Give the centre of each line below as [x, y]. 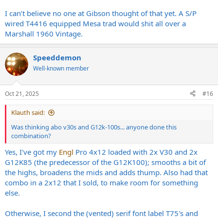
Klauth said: [28, 112]
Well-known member [61, 69]
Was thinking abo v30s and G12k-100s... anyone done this [94, 127]
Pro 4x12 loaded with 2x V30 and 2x [136, 152]
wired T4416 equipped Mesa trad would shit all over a [95, 24]
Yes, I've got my [32, 152]
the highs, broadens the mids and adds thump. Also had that [106, 173]
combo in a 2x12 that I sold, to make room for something [101, 183]
